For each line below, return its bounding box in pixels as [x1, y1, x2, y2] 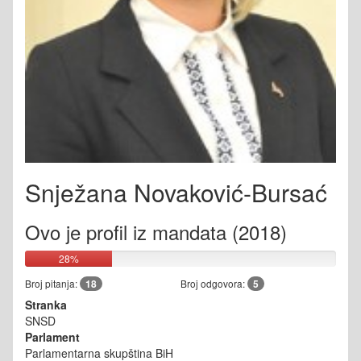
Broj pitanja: [25, 276, 80, 291]
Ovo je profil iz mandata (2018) [25, 218, 287, 247]
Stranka [25, 297, 67, 313]
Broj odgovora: [180, 276, 247, 291]
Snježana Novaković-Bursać [25, 175, 327, 210]
